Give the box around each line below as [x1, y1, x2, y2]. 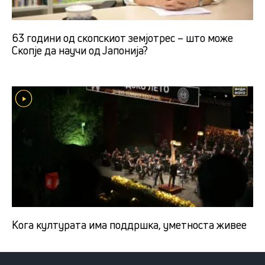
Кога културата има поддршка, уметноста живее [12, 217, 247, 232]
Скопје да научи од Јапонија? [12, 43, 148, 57]
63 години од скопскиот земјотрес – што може [12, 30, 233, 45]
